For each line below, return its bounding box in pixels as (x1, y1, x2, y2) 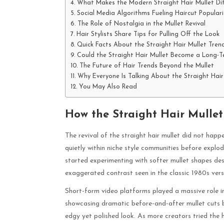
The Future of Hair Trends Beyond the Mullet (79, 62, 214, 69)
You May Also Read (78, 83, 137, 90)
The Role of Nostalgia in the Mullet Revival (77, 20, 205, 27)
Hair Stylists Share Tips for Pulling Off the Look (76, 31, 219, 37)
